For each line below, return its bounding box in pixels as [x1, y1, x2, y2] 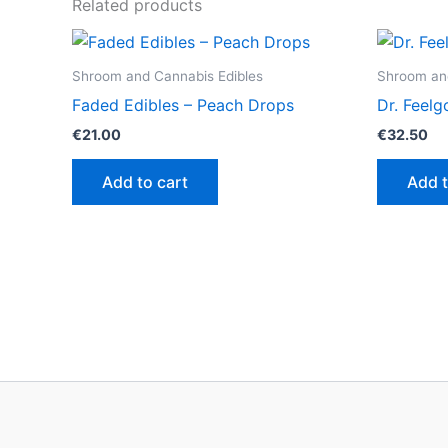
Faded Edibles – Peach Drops [72, 94, 294, 115]
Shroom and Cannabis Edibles [72, 67, 263, 84]
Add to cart [102, 171, 188, 192]
